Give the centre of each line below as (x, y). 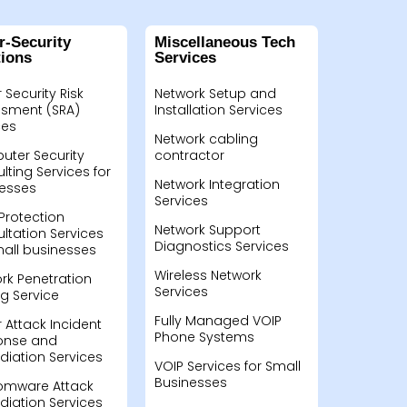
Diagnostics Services (221, 246)
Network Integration (217, 184)
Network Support (207, 230)
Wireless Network (208, 275)
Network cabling (206, 139)
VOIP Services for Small (227, 366)
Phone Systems (204, 337)
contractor (189, 155)
